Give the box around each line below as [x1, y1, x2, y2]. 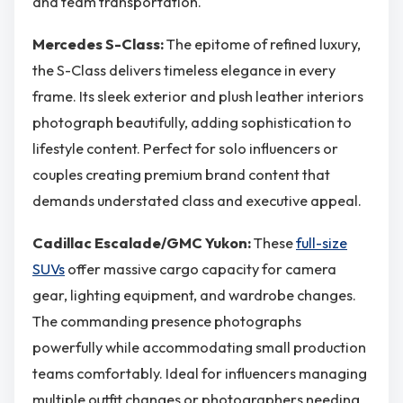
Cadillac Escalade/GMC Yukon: [32, 234, 254, 253]
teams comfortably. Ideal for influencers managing [32, 364, 367, 383]
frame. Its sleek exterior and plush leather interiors [32, 86, 363, 105]
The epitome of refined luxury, [166, 34, 361, 53]
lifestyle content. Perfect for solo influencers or [32, 139, 338, 157]
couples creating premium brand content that [32, 165, 330, 184]
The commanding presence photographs [32, 312, 301, 331]
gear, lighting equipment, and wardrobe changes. [32, 286, 356, 305]
